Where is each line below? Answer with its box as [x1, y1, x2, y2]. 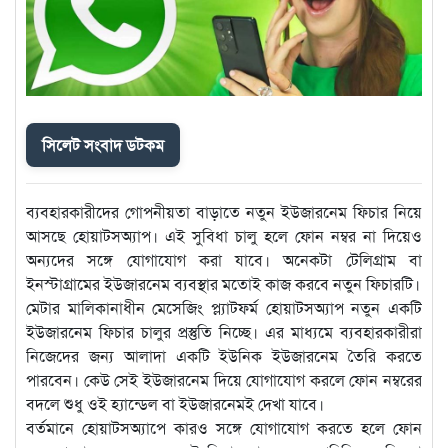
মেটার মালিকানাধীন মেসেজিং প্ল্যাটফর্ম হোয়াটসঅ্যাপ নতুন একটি [26, 296, 422, 320]
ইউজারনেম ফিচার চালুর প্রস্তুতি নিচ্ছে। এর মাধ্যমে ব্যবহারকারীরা [26, 320, 422, 344]
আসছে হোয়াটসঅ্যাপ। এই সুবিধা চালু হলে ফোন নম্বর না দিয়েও [26, 224, 422, 248]
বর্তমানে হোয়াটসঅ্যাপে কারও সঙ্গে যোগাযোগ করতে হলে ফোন [26, 416, 422, 440]
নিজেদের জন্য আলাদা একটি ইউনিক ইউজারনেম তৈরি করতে [26, 344, 422, 368]
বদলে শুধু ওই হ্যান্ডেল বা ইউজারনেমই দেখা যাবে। [26, 392, 324, 416]
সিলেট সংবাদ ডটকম [42, 133, 164, 157]
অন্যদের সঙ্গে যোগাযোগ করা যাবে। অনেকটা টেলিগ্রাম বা [26, 248, 422, 272]
